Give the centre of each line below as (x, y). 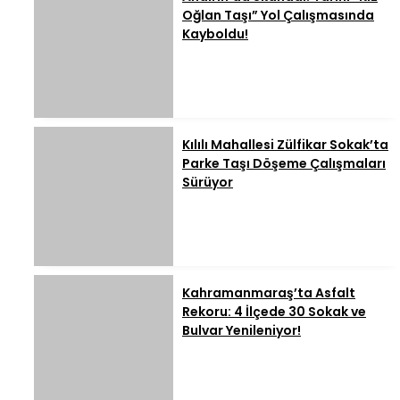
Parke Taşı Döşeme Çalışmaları (284, 164)
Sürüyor (208, 183)
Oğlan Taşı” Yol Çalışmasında (278, 16)
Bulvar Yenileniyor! (242, 331)
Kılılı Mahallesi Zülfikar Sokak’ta (285, 145)
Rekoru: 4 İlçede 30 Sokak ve (274, 312)
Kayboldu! (215, 34)
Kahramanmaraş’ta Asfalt (269, 293)
